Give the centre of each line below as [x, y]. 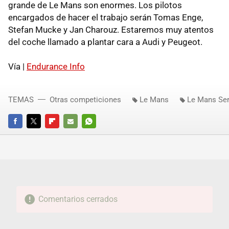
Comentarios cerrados [78, 199]
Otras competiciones [85, 100]
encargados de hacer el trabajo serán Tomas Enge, [106, 17]
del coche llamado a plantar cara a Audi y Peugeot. [105, 42]
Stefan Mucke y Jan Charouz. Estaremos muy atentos [111, 30]
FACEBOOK [25, 135]
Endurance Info [56, 66]
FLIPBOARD [62, 135]
